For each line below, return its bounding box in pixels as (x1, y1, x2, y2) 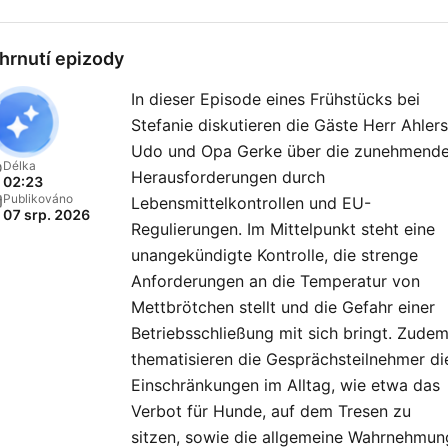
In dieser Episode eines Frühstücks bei (131, 89, 420, 109)
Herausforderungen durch (131, 167, 325, 187)
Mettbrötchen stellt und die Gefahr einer (131, 297, 435, 317)
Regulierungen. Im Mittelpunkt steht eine (131, 219, 435, 239)
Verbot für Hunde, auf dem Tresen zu (131, 401, 411, 421)
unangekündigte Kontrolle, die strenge (131, 245, 418, 265)
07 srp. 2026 (3, 206, 90, 223)
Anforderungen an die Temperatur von (131, 271, 420, 291)
